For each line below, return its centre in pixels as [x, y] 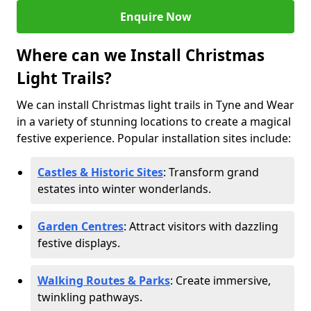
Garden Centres [81, 226]
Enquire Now [155, 17]
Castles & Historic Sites [100, 172]
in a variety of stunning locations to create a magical [154, 121]
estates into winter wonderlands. [124, 189]
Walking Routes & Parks [104, 280]
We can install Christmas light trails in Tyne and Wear [155, 105]
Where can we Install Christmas [141, 55]
